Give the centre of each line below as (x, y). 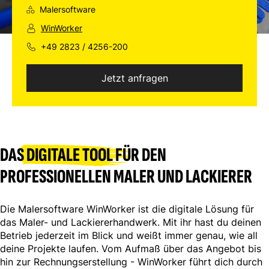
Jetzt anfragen (134, 78)
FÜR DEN (140, 155)
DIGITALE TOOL (70, 155)
